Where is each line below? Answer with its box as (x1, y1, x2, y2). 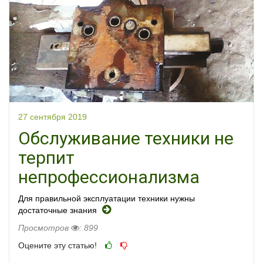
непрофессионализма (18, 166, 200, 187)
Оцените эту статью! (18, 240, 97, 250)
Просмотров (18, 222, 71, 232)
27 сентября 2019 (18, 112, 87, 122)
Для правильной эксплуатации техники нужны (18, 193, 195, 203)
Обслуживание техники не (18, 127, 234, 149)
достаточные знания (18, 205, 99, 215)
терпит (18, 147, 75, 168)
